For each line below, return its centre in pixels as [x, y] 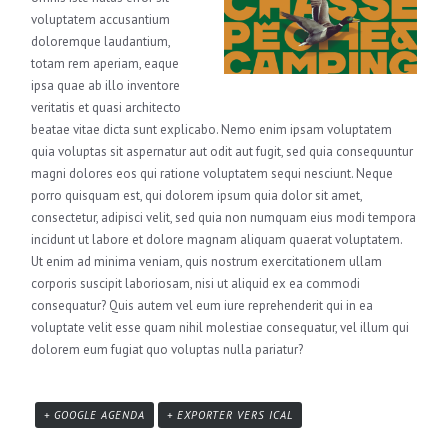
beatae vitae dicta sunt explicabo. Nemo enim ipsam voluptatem [212, 130]
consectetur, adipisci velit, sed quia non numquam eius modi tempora [224, 218]
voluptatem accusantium [101, 20]
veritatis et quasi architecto [106, 108]
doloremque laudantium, [101, 42]
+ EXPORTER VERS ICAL [230, 415]
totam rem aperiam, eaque [105, 64]
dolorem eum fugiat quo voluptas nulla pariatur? [167, 350]
